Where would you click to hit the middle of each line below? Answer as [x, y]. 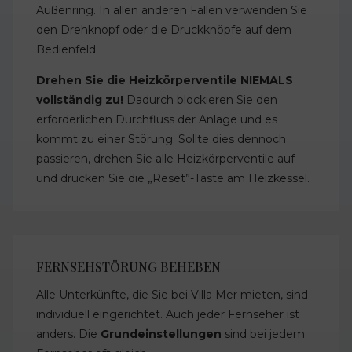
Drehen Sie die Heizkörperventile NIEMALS [165, 81]
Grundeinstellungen [161, 334]
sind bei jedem [263, 334]
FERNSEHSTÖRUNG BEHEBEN [128, 266]
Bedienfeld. [67, 50]
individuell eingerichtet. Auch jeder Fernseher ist [168, 315]
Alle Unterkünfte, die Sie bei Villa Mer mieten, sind [172, 295]
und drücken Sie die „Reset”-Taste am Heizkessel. [173, 179]
